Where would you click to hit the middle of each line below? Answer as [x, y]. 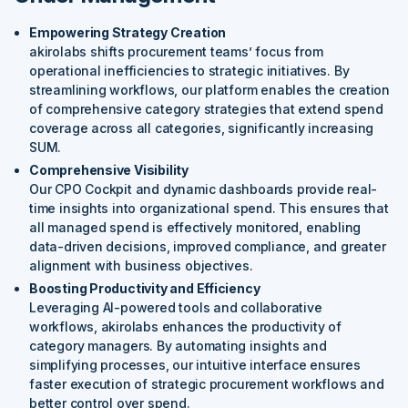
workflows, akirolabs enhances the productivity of [185, 326]
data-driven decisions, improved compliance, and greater [208, 246]
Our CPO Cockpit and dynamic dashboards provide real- [204, 189]
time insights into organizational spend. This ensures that [209, 208]
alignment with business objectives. [141, 265]
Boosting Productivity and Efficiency [145, 288]
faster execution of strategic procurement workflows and [207, 383]
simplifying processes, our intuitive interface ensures [195, 364]
